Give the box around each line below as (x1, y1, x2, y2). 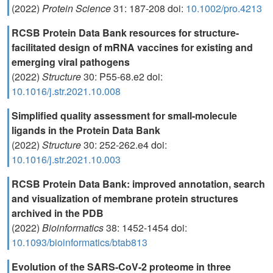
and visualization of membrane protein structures (12, 191, 238, 205)
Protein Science (42, 1, 113, 15)
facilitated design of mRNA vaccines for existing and (12, 40, 253, 54)
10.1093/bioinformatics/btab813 (12, 235, 147, 249)
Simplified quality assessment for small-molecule (12, 108, 237, 122)
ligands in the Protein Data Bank (12, 123, 160, 137)
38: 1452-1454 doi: (106, 221, 187, 235)
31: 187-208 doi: (113, 1, 186, 15)
